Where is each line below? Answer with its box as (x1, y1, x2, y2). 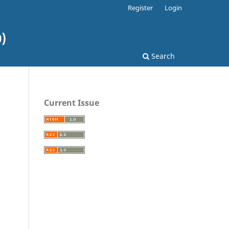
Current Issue (44, 97, 99, 108)
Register (128, 3, 153, 12)
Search (149, 51, 175, 61)
